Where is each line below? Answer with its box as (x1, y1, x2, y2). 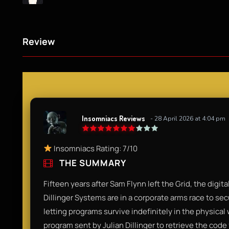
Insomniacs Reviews (82, 114, 145, 123)
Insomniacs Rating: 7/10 (52, 143, 138, 154)
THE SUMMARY (57, 156, 126, 169)
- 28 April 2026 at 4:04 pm (150, 114, 225, 123)
